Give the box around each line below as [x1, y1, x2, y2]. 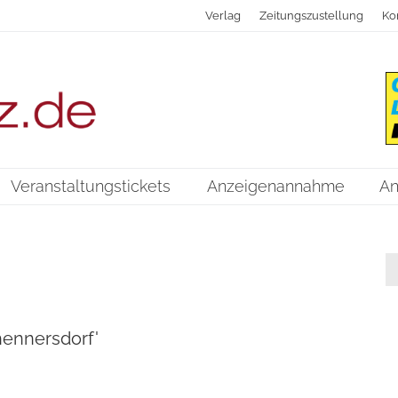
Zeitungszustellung [259, 9, 364, 22]
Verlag [205, 9, 242, 22]
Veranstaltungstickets [10, 177, 171, 196]
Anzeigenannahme [206, 177, 345, 196]
